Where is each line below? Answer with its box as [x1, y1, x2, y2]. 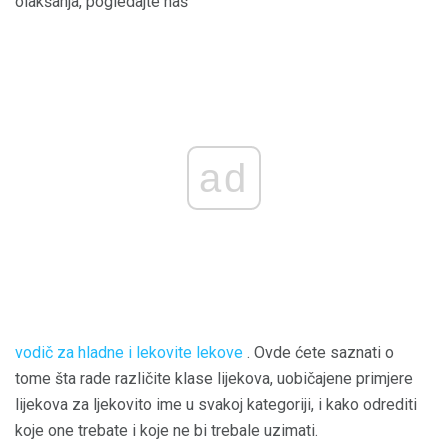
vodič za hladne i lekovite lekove [15, 343, 243, 363]
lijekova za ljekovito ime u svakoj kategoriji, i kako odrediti [15, 395, 417, 415]
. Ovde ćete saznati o [243, 343, 394, 363]
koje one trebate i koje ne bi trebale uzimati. [15, 421, 318, 441]
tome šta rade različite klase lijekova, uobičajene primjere [15, 369, 413, 389]
